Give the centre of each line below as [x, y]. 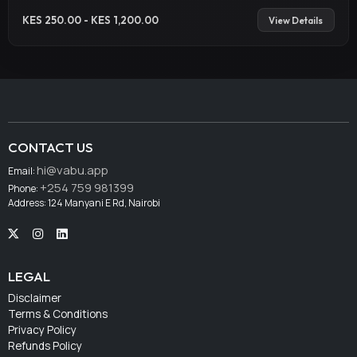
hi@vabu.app [73, 169]
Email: [23, 171]
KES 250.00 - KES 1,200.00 [91, 20]
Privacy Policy [43, 330]
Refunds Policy [45, 345]
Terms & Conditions [58, 314]
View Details [296, 20]
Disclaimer [35, 298]
